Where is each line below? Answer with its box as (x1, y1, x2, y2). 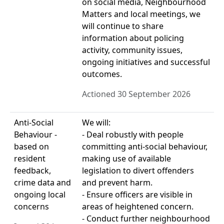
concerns (14, 200, 49, 212)
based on (14, 140, 49, 152)
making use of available (82, 152, 171, 164)
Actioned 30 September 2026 (82, 88, 190, 99)
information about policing (82, 32, 184, 43)
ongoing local (14, 188, 65, 200)
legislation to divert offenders (82, 164, 194, 176)
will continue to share (82, 20, 163, 31)
